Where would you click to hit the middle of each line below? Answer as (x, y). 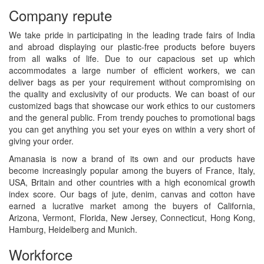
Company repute (60, 15)
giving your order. (41, 141)
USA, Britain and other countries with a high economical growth (132, 182)
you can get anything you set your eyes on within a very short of (132, 129)
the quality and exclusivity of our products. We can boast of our (132, 94)
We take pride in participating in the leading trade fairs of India (132, 35)
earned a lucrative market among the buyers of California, (132, 206)
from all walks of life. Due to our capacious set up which (132, 58)
